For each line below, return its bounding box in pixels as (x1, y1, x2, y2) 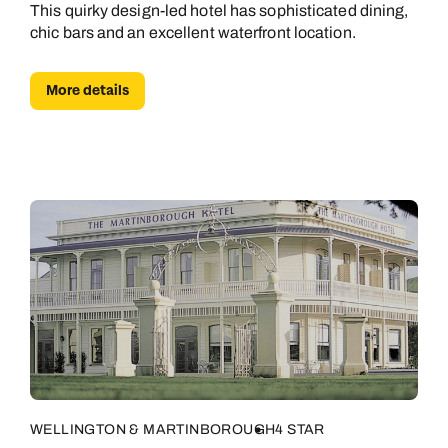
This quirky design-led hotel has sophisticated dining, (30, 2, 409, 19)
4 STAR (275, 422, 325, 437)
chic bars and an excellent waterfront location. (30, 24, 356, 41)
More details (46, 81, 129, 100)
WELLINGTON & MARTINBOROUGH (30, 422, 276, 437)
